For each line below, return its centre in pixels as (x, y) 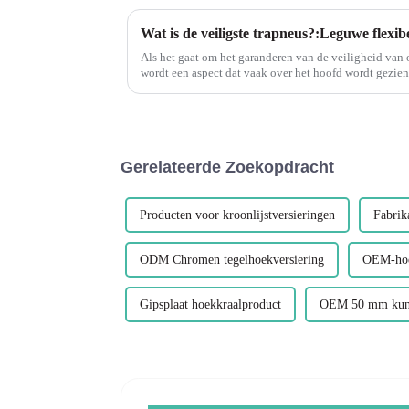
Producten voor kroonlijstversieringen (237, 215)
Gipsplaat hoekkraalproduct (210, 304)
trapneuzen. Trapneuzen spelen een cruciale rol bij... (299, 88)
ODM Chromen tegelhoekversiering (232, 259)
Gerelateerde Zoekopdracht (227, 167)
